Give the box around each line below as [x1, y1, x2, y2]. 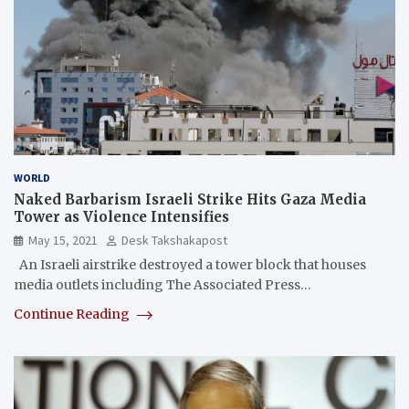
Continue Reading [14, 306, 132, 323]
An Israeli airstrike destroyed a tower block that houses [14, 257, 366, 274]
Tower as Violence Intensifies [14, 208, 229, 226]
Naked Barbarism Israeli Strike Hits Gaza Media [14, 191, 366, 209]
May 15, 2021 [28, 232, 98, 249]
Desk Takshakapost [121, 232, 227, 249]
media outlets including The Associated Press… [14, 277, 311, 294]
